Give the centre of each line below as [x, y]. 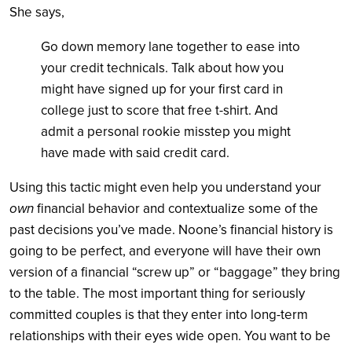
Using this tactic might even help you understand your [165, 187]
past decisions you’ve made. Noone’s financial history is [171, 229]
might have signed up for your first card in [162, 89]
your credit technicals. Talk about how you [162, 68]
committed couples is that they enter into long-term [159, 314]
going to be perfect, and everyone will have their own [165, 251]
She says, [37, 12]
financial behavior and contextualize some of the [176, 208]
